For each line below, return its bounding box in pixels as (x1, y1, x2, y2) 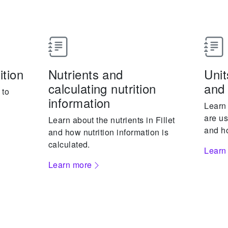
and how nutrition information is (48, 126, 169, 138)
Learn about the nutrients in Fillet (48, 114, 175, 126)
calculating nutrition (48, 79, 156, 97)
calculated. (48, 138, 90, 150)
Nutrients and (48, 65, 123, 83)
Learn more (48, 159, 92, 170)
